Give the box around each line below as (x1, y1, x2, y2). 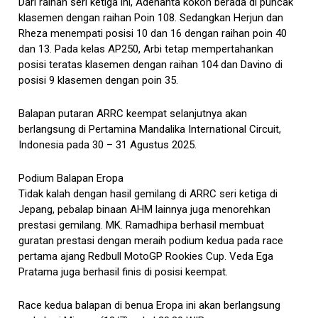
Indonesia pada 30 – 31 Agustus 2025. (18, 138, 197, 151)
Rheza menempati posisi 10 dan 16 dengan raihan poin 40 (18, 26, 287, 40)
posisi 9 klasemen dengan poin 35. (18, 73, 179, 87)
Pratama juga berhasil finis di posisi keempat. (18, 265, 229, 278)
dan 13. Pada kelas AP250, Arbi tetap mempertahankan (18, 42, 274, 55)
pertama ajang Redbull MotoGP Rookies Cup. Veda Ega (18, 249, 274, 263)
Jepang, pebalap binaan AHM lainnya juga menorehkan (18, 202, 271, 216)
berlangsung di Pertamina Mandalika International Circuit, (18, 122, 282, 136)
